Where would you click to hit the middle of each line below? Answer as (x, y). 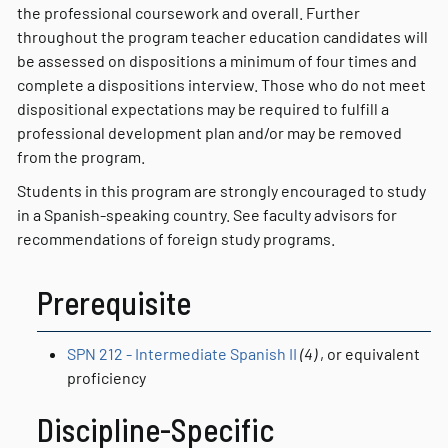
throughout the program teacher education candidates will (222, 36)
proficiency (106, 377)
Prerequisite (114, 302)
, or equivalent (368, 353)
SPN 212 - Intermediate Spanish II (182, 353)
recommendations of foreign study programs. (176, 238)
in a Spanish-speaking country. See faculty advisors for (207, 214)
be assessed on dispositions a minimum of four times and (217, 60)
